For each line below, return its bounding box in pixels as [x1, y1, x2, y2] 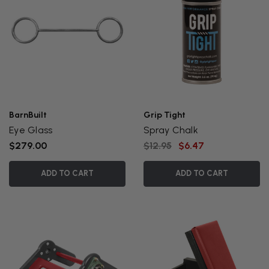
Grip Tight [144, 110, 186, 121]
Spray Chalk [144, 124, 198, 136]
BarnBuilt [9, 110, 47, 121]
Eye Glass [9, 124, 53, 136]
